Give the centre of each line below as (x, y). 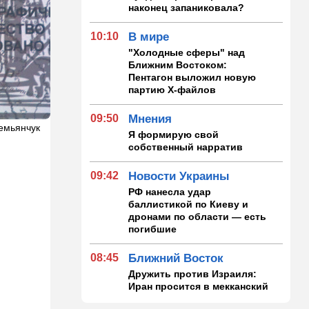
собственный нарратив (186, 147)
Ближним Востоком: (178, 64)
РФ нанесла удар (170, 191)
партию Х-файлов (172, 89)
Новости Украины (179, 176)
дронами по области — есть (198, 216)
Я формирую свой (174, 134)
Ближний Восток (176, 258)
